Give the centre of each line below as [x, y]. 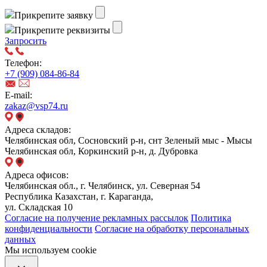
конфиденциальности [49, 229]
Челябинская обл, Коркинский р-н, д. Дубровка [101, 151]
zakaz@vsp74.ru [36, 106]
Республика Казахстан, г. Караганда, [79, 197]
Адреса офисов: [37, 175]
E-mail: [18, 95]
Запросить [26, 41]
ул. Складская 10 [39, 207]
